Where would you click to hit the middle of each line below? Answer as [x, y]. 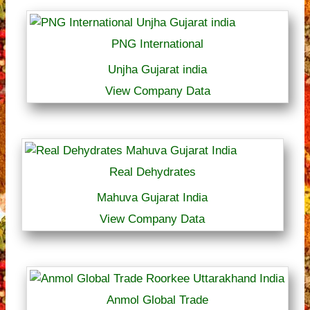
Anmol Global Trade [158, 300]
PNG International [158, 44]
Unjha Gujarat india [158, 69]
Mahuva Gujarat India [153, 197]
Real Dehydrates [152, 172]
